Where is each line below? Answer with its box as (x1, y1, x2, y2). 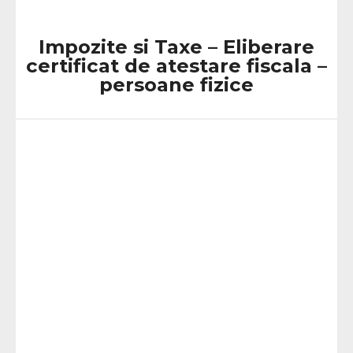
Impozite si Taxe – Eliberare (39, 35, 314, 58)
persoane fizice (99, 73, 254, 96)
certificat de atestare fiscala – (26, 54, 327, 77)
